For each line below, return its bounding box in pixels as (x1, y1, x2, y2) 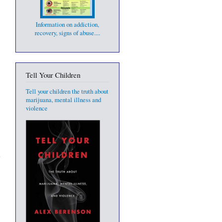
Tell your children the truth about (26, 87, 109, 96)
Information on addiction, (36, 20, 99, 29)
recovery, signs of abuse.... (35, 28, 100, 37)
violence (26, 104, 48, 113)
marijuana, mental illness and (26, 96, 101, 105)
